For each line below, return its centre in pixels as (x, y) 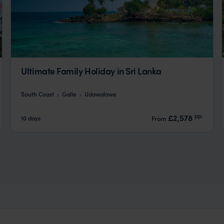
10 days (31, 117)
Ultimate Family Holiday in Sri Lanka (91, 70)
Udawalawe (101, 94)
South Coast (38, 94)
